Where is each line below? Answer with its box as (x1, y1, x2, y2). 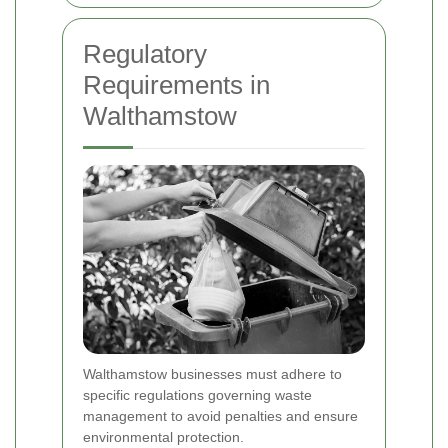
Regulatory (83, 39, 207, 70)
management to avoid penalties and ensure (83, 407, 358, 424)
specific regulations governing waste (83, 386, 312, 403)
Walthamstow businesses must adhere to (83, 365, 342, 382)
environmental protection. (83, 428, 244, 445)
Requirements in (83, 70, 270, 101)
